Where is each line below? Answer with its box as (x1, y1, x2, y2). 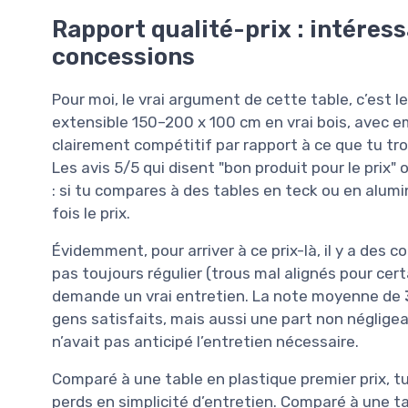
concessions (52, 43, 195, 71)
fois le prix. (52, 204, 130, 223)
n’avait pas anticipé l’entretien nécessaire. (52, 332, 359, 352)
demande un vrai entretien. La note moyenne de (52, 287, 404, 306)
